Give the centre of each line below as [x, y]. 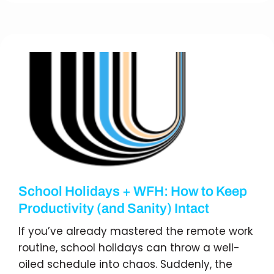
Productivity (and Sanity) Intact [114, 209]
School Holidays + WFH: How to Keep [133, 191]
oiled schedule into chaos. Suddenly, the [125, 264]
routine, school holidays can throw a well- [129, 248]
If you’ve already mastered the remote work [135, 231]
